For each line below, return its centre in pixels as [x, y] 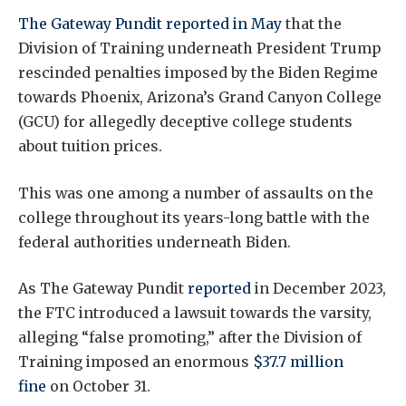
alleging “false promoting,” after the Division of [190, 338]
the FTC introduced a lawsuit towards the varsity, [195, 313]
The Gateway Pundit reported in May [150, 24]
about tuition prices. [90, 146]
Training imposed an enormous [135, 362]
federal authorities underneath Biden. [155, 242]
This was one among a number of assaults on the [196, 193]
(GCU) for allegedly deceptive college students [185, 122]
